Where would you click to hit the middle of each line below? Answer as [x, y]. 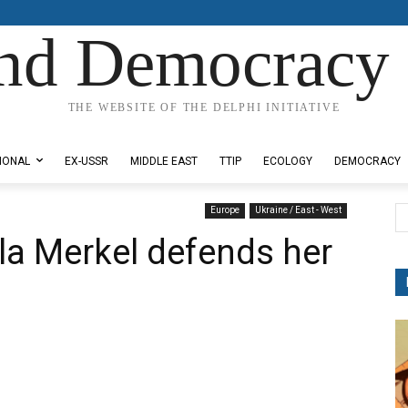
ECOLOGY [288, 161]
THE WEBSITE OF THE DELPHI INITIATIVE [204, 107]
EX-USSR [87, 161]
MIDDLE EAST [164, 161]
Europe [225, 210]
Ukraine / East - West [298, 210]
